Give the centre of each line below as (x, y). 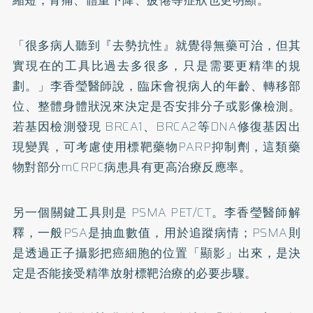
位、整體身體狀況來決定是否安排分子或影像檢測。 (156, 106)
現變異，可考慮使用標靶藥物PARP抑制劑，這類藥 (156, 146)
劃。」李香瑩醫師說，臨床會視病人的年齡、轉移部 (156, 86)
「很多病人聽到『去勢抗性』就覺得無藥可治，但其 (156, 45)
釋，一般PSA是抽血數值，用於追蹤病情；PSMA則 (156, 232)
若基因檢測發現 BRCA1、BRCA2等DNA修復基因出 (156, 126)
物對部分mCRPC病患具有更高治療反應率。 (132, 167)
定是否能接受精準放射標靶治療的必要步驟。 (134, 273)
